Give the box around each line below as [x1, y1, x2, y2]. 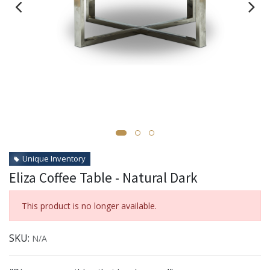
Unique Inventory [22, 152, 86, 164]
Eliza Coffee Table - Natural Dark [9, 168, 198, 186]
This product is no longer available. [22, 199, 157, 212]
